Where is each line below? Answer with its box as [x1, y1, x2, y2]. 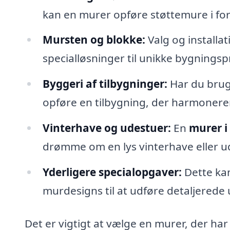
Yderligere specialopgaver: [42, 165, 182, 179]
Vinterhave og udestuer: [42, 121, 171, 136]
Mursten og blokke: [42, 32, 145, 47]
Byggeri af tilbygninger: [42, 76, 167, 91]
